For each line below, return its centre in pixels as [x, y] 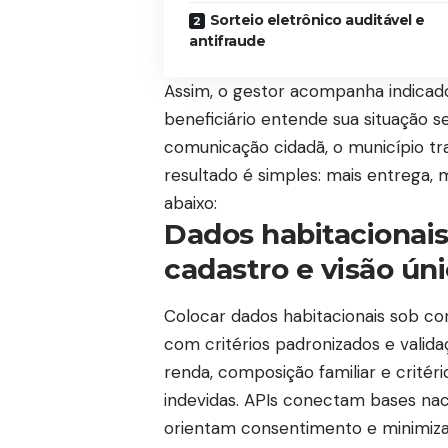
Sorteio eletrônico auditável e [317, 19]
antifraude [227, 40]
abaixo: [190, 202]
